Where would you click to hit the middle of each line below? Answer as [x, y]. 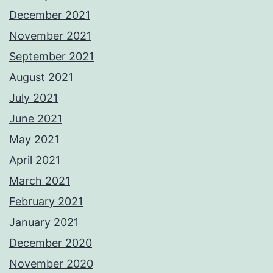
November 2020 [51, 264]
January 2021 [44, 222]
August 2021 [41, 77]
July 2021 [34, 98]
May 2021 [34, 140]
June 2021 [36, 119]
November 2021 [50, 36]
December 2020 [51, 243]
